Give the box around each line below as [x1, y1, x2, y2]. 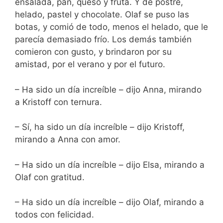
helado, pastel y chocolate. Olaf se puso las [15, 9, 189, 20]
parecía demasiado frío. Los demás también [15, 34, 192, 45]
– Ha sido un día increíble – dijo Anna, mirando [15, 84, 202, 95]
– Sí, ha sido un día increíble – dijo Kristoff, [15, 122, 185, 132]
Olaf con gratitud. [15, 172, 85, 182]
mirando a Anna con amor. [15, 134, 120, 145]
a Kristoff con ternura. [15, 97, 102, 107]
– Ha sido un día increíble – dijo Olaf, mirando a [15, 197, 204, 208]
